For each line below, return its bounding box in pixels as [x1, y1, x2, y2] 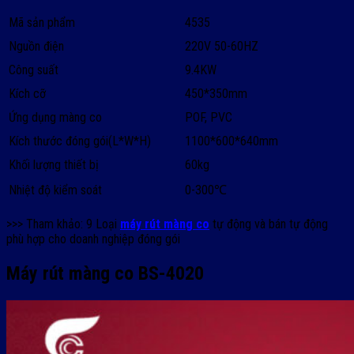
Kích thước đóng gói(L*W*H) [9, 134, 151, 149]
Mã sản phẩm [9, 15, 75, 31]
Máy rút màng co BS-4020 [6, 262, 204, 285]
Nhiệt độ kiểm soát [9, 183, 102, 198]
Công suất [9, 62, 58, 78]
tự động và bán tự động [209, 217, 328, 232]
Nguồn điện [9, 39, 64, 55]
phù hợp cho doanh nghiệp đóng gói [6, 232, 180, 247]
